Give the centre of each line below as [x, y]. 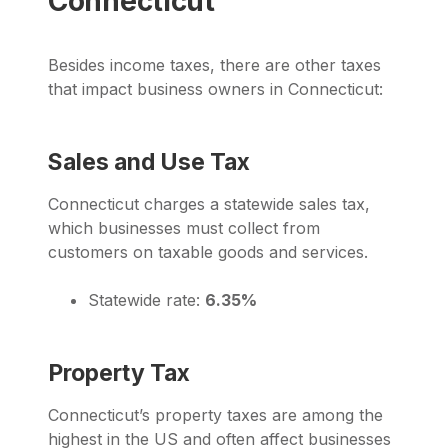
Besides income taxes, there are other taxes [214, 65]
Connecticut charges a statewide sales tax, [209, 204]
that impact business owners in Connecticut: [215, 89]
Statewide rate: [146, 300]
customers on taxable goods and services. [208, 252]
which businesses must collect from [184, 228]
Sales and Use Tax [149, 162]
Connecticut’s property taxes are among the [215, 415]
